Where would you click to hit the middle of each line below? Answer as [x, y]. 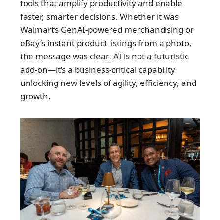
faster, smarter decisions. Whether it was [99, 17]
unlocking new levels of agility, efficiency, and [108, 83]
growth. [35, 96]
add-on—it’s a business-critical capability [98, 70]
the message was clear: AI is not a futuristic [104, 56]
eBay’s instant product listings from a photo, [106, 43]
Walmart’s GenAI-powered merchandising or [107, 30]
